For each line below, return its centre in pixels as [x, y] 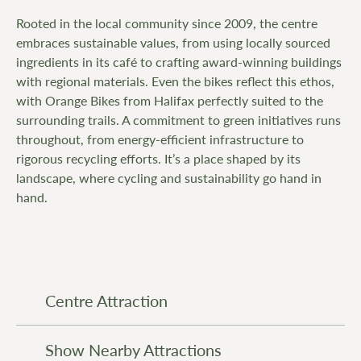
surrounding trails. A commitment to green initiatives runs [178, 120]
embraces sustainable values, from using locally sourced [173, 43]
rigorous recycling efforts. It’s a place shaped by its [158, 159]
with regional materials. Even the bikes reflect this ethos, [175, 81]
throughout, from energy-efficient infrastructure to [160, 139]
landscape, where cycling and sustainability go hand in [169, 178]
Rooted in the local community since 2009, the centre [167, 23]
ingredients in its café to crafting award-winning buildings [179, 62]
